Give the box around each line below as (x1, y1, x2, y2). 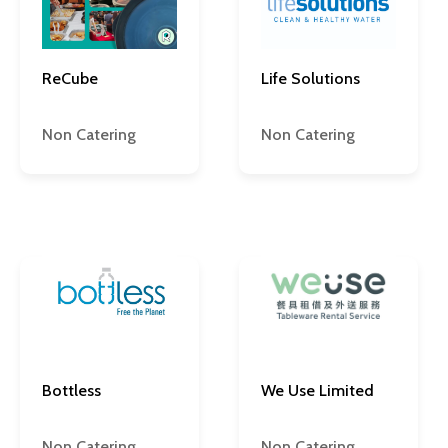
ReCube (42, 69, 98, 89)
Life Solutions (261, 69, 360, 89)
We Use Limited (261, 381, 374, 401)
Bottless (42, 381, 101, 401)
